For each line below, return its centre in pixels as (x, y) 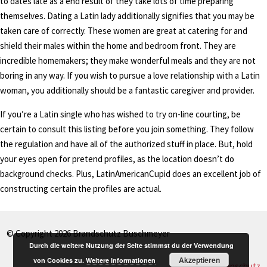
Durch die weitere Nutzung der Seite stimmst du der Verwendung (131, 245)
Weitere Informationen (121, 260)
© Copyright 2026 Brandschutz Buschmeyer (89, 233)
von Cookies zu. (60, 260)
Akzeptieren (199, 260)
